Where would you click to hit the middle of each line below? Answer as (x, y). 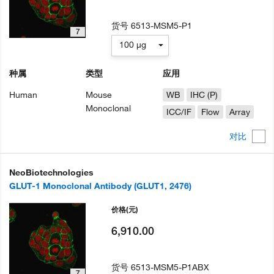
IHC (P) (204, 95)
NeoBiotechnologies (51, 172)
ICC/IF (179, 112)
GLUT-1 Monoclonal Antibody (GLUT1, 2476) (100, 186)
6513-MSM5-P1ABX (170, 267)
